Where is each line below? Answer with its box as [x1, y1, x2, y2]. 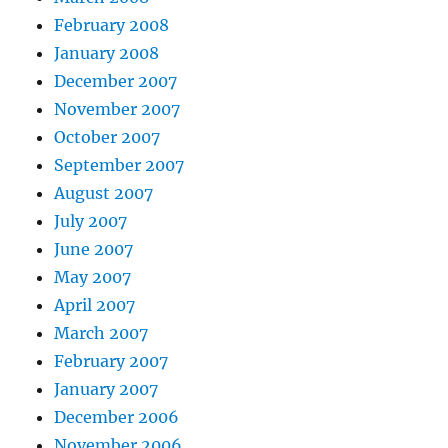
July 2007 [54, 211, 128, 232]
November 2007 [54, 99, 181, 120]
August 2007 [54, 183, 154, 204]
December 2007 [54, 71, 178, 92]
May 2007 [54, 267, 132, 288]
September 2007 [54, 155, 185, 176]
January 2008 [54, 43, 160, 64]
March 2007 [54, 323, 149, 344]
